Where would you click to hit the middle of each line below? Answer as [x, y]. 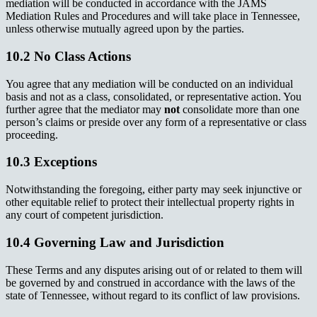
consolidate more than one [240, 109]
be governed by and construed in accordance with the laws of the [150, 282]
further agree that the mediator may [85, 109]
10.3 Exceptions [51, 162]
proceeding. [32, 134]
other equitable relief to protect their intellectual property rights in [150, 202]
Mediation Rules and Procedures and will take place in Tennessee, [153, 16]
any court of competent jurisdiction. [85, 215]
